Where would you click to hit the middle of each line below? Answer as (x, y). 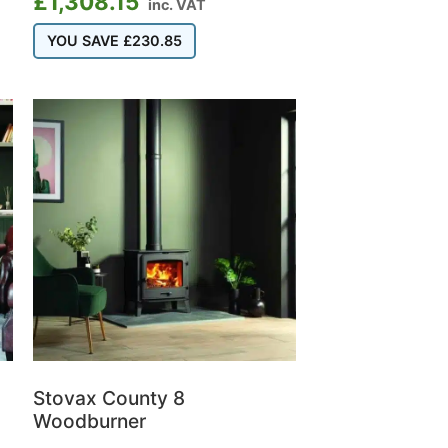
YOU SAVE (85, 40)
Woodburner (90, 420)
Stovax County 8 (109, 397)
